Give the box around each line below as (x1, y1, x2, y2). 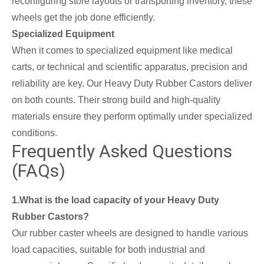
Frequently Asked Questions (12, 141, 232, 162)
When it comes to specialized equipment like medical (12, 45, 233, 56)
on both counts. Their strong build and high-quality (12, 95, 220, 105)
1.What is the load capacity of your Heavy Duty (12, 195, 219, 206)
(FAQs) (12, 160, 65, 181)
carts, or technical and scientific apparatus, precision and (12, 62, 247, 72)
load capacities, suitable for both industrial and (12, 245, 205, 255)
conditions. (12, 128, 57, 138)
